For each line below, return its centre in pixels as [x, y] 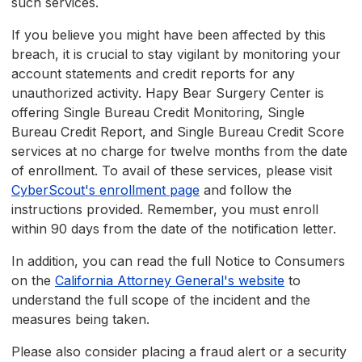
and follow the [246, 190]
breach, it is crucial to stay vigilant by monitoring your [176, 55]
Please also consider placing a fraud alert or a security [179, 352]
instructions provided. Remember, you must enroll [165, 210]
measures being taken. [80, 320]
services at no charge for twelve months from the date [179, 152]
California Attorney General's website [170, 281]
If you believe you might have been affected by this [168, 35]
